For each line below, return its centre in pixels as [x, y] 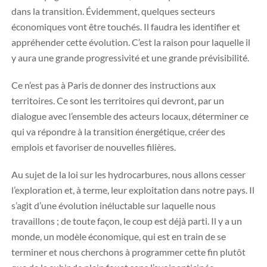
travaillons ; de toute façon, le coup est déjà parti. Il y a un [127, 221]
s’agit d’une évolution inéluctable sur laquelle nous [114, 205]
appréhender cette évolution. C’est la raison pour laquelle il [131, 42]
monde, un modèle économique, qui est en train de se [119, 236]
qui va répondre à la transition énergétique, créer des [118, 131]
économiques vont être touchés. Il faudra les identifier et [126, 27]
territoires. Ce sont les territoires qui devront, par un [118, 100]
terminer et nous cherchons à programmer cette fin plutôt [128, 252]
